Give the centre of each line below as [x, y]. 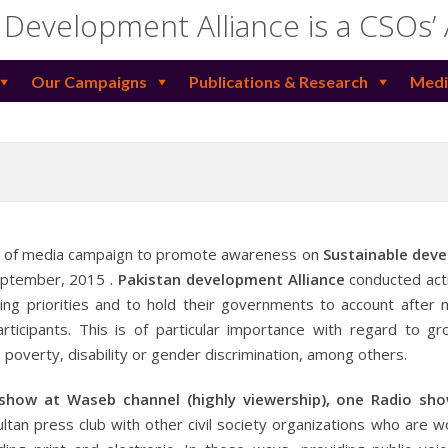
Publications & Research [278, 81]
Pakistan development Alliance [231, 278]
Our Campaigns [88, 81]
